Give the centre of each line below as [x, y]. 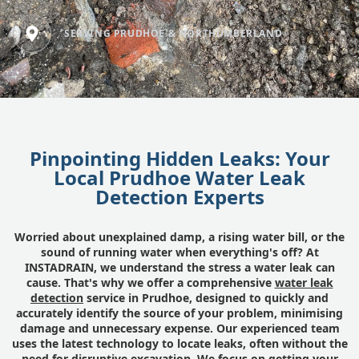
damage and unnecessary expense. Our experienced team [179, 328]
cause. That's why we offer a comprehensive [150, 282]
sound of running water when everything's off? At [179, 252]
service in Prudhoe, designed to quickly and [206, 298]
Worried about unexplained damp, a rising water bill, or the [179, 237]
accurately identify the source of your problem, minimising [179, 313]
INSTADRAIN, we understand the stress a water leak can [179, 267]
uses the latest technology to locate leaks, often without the [179, 343]
